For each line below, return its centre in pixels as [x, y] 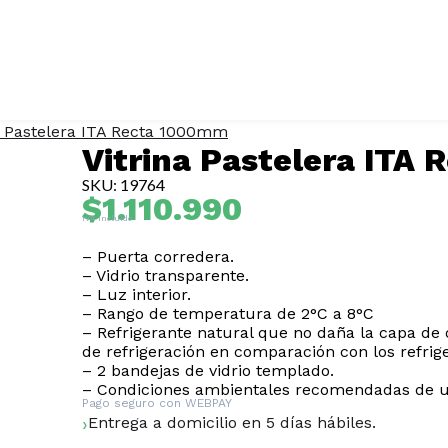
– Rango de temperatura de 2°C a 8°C [228, 313]
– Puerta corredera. [158, 256]
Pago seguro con [134, 403]
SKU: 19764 [124, 184]
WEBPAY [209, 403]
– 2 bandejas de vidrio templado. [208, 370]
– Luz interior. [137, 294]
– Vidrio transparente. [166, 275]
